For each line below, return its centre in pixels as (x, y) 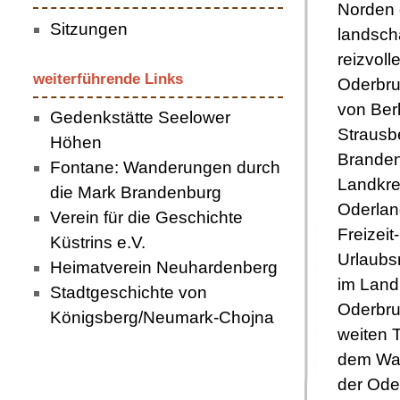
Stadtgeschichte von (128, 293)
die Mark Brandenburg (135, 193)
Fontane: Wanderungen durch (165, 168)
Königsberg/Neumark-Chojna (162, 318)
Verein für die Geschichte (146, 218)
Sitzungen (88, 29)
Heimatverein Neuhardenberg (163, 268)
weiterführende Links (108, 79)
